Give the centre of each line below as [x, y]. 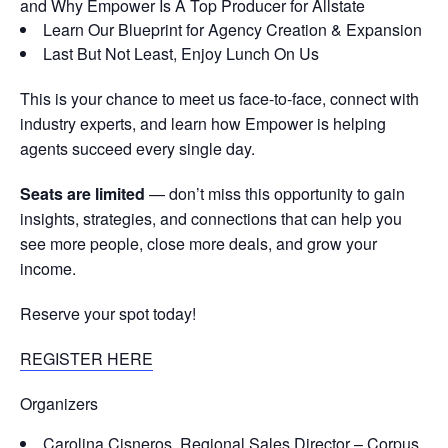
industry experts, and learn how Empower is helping [203, 124]
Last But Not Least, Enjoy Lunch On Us [181, 54]
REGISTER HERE [86, 359]
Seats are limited [82, 194]
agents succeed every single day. [137, 149]
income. [48, 269]
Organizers [59, 404]
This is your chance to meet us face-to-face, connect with [219, 99]
